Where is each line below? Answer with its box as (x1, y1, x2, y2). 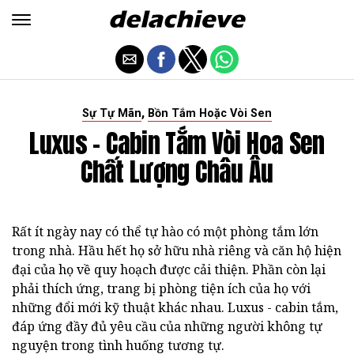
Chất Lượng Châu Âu (81, 153, 273, 191)
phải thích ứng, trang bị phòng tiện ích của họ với (12, 280, 311, 297)
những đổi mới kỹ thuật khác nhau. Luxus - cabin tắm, (12, 299, 338, 316)
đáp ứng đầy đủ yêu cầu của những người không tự (12, 318, 322, 335)
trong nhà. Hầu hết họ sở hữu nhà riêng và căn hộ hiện (12, 242, 341, 259)
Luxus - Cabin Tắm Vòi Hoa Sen (29, 124, 325, 163)
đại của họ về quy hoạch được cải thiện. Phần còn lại (12, 261, 326, 278)
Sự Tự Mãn (82, 107, 141, 120)
